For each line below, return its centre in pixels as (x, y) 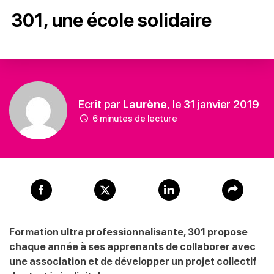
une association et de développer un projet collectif (133, 262)
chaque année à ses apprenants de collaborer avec (132, 247)
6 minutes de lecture (134, 118)
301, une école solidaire (111, 20)
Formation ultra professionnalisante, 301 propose (128, 232)
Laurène (145, 104)
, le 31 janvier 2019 (213, 104)
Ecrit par (101, 104)
